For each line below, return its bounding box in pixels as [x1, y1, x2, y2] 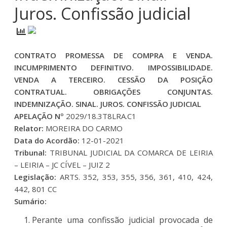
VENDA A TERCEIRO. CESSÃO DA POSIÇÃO [14, 74, 213, 85]
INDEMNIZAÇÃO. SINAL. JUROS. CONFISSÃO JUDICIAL [14, 98, 202, 109]
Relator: [14, 123, 44, 133]
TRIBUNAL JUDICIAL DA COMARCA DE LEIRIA [47, 147, 213, 158]
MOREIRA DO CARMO [44, 123, 123, 133]
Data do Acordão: [14, 135, 80, 145]
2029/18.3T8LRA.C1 [64, 110, 137, 121]
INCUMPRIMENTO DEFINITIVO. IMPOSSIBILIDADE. [14, 62, 213, 72]
